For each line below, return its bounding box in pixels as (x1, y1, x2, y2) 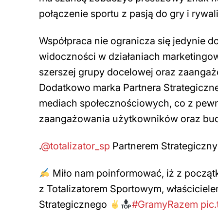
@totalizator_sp (41, 140, 110, 152)
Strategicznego (39, 199, 109, 211)
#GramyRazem (131, 199, 198, 211)
